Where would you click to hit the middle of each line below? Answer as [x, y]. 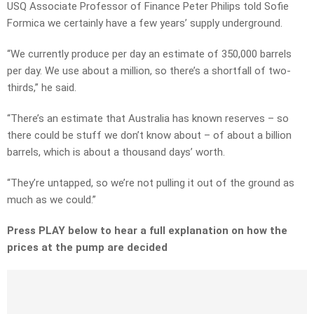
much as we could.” [52, 200]
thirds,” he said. [42, 88]
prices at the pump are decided [89, 248]
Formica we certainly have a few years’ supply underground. [145, 23]
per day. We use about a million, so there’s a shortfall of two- [149, 71]
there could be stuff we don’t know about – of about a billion [149, 136]
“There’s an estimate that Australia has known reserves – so [148, 119]
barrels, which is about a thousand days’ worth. [116, 152]
